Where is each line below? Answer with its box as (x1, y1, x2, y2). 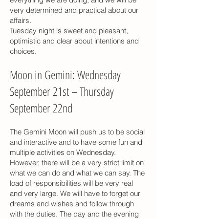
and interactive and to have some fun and (10, 137, 142, 147)
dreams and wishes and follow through (10, 198, 134, 208)
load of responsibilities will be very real (10, 178, 133, 188)
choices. (10, 46, 37, 56)
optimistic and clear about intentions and (10, 36, 139, 45)
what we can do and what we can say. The (10, 168, 145, 177)
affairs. (10, 15, 31, 25)
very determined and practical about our (10, 5, 138, 15)
